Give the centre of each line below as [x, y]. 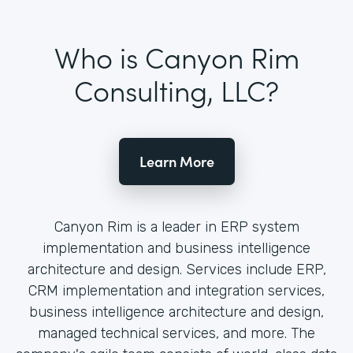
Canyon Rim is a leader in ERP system [176, 227]
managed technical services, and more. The [176, 334]
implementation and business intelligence [176, 249]
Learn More [176, 162]
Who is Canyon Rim [176, 57]
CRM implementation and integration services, [176, 291]
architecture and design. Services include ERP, [176, 270]
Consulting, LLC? [176, 90]
